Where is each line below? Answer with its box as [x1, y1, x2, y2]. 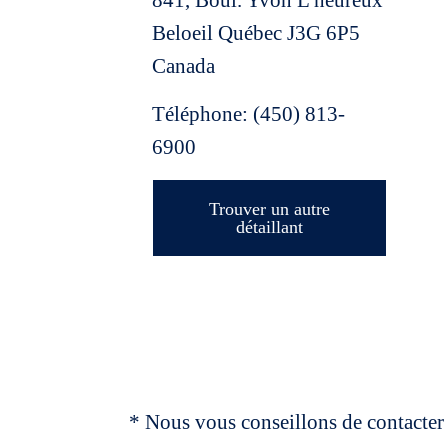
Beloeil [152, 21, 218, 45]
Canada [152, 54, 215, 78]
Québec [218, 21, 287, 45]
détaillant [236, 217, 304, 237]
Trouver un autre [209, 199, 331, 219]
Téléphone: [152, 102, 253, 126]
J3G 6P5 [287, 21, 360, 45]
